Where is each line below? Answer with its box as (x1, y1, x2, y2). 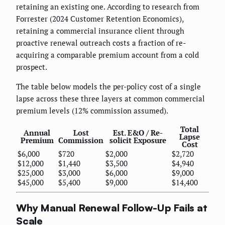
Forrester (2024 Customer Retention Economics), (16, 14, 183, 24)
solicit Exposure (109, 135, 166, 146)
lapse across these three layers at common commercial (16, 93, 205, 104)
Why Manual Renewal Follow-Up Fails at (16, 201, 207, 214)
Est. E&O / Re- (113, 128, 163, 138)
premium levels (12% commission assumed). (16, 105, 168, 116)
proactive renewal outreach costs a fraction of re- (16, 38, 186, 48)
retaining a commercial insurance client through (16, 26, 184, 36)
